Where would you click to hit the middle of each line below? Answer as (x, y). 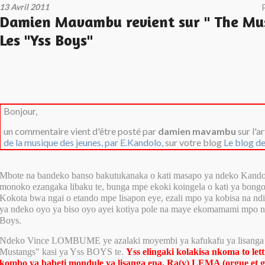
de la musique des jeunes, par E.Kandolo (83, 143)
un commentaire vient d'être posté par (81, 131)
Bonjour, (21, 111)
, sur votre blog (193, 143)
